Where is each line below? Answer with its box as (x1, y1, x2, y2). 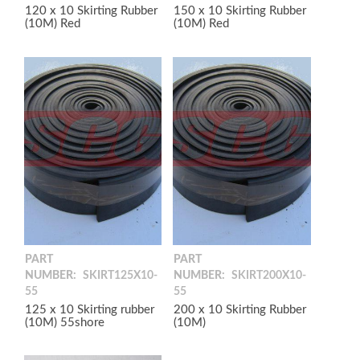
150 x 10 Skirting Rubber (174, 5, 307, 18)
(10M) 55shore (25, 316, 104, 329)
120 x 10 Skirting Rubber (25, 5, 157, 18)
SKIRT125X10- (83, 269, 157, 281)
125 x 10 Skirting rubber (25, 303, 154, 316)
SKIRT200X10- (231, 269, 307, 281)
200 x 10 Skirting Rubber (174, 303, 307, 316)
